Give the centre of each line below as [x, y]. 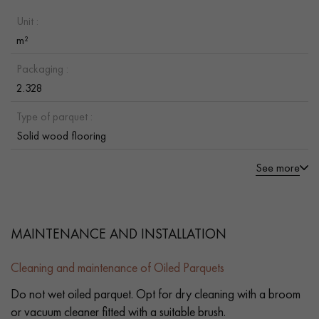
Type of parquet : [54, 116]
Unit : [27, 21]
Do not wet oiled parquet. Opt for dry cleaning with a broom [156, 293]
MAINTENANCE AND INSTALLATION [119, 233]
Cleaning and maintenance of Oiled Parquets [117, 267]
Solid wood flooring [61, 135]
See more [278, 167]
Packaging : [42, 68]
